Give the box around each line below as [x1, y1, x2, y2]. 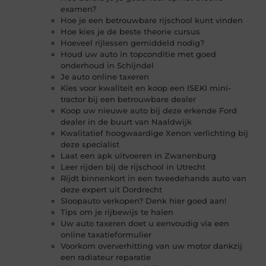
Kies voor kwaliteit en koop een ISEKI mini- [61, 83, 232, 93]
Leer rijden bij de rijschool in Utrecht [61, 162, 206, 172]
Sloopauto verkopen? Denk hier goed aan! [61, 196, 227, 206]
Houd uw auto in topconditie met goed [61, 49, 217, 59]
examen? [61, 4, 97, 14]
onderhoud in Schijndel [61, 61, 154, 71]
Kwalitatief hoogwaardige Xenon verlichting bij [61, 128, 249, 138]
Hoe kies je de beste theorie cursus [61, 27, 201, 37]
